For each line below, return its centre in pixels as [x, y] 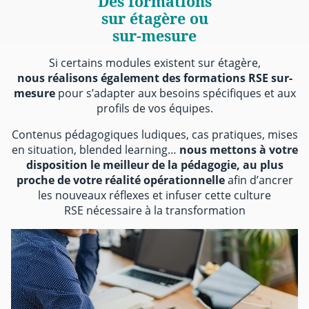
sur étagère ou [154, 18]
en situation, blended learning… [95, 149]
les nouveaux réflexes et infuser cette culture [154, 195]
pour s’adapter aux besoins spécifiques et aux [175, 93]
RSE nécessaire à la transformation [154, 210]
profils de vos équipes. [154, 108]
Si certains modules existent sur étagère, [154, 62]
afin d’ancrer [259, 180]
